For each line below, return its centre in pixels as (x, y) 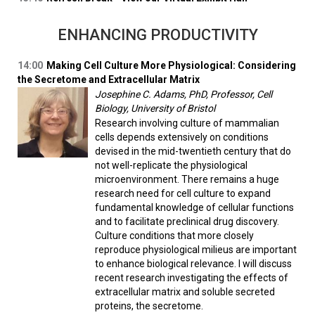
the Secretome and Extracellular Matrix (109, 80)
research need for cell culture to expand (183, 194)
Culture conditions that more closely (174, 236)
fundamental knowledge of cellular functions (194, 208)
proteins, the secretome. (149, 306)
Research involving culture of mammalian (187, 123)
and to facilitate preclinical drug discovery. (187, 222)
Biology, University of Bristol (155, 109)
